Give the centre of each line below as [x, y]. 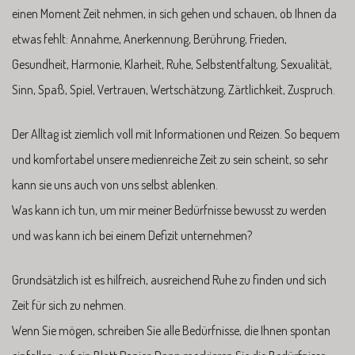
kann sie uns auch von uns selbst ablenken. [115, 184]
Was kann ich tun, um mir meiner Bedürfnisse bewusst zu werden [169, 210]
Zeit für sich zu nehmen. [69, 305]
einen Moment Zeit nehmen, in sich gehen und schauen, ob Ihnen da [174, 13]
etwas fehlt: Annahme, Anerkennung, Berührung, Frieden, [149, 38]
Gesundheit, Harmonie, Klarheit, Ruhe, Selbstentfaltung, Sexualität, [172, 64]
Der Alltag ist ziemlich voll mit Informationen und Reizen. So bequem [176, 134]
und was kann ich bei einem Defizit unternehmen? [132, 235]
